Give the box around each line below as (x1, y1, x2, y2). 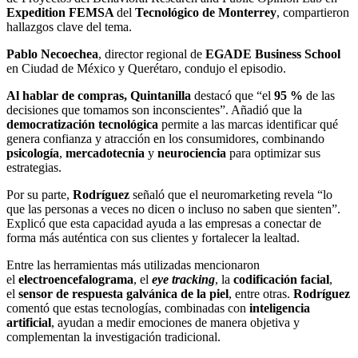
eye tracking (152, 272, 215, 287)
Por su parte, (6, 188, 73, 202)
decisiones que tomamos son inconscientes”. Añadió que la (6, 103, 302, 117)
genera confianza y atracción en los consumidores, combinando (6, 132, 324, 146)
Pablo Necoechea (6, 47, 98, 62)
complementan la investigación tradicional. (6, 330, 221, 344)
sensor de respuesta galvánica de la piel (18, 287, 229, 301)
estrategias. (6, 161, 62, 175)
